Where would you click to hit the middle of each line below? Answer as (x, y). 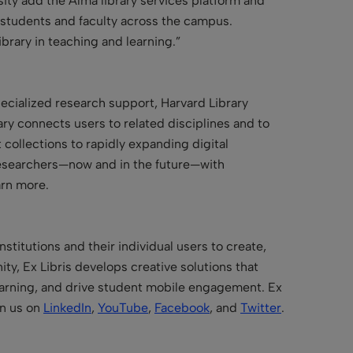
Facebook (182, 307)
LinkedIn (67, 307)
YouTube (123, 307)
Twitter (261, 307)
